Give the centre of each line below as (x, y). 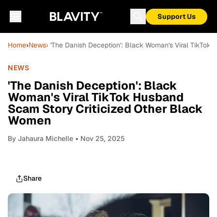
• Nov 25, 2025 (99, 138)
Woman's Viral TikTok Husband (96, 97)
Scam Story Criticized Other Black (105, 109)
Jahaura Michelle (46, 138)
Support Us (177, 16)
